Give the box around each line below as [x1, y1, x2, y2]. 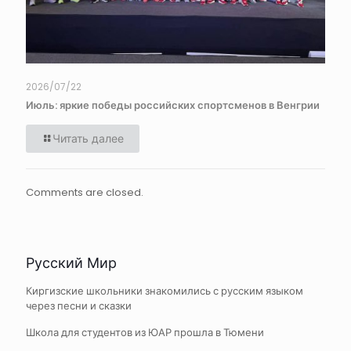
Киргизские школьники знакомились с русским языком [26, 283, 303, 299]
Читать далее [52, 130, 124, 147]
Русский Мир [26, 252, 117, 273]
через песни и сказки [26, 298, 132, 313]
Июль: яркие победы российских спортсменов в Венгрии [26, 97, 320, 113]
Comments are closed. [26, 184, 143, 200]
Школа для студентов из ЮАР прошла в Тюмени [26, 324, 264, 340]
